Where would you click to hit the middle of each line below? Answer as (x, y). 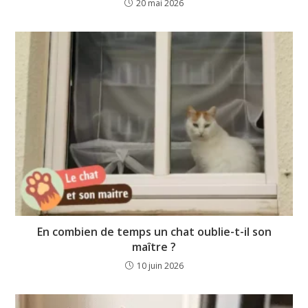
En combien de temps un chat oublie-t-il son (154, 232)
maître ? (154, 247)
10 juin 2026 (160, 266)
